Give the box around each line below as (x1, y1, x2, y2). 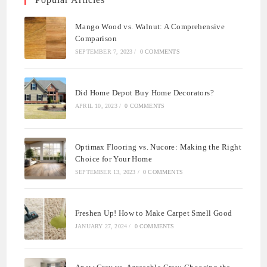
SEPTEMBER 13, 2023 (75, 168, 136, 175)
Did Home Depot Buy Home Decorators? (75, 88, 214, 97)
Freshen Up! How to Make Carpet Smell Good (75, 209, 232, 218)
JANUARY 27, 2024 (75, 223, 128, 230)
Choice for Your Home (75, 154, 153, 163)
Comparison (75, 33, 117, 43)
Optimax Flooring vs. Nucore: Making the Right (75, 142, 241, 151)
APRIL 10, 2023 (75, 102, 117, 109)
